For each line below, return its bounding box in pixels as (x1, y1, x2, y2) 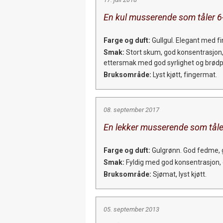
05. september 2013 (104, 205, 159, 213)
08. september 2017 (104, 106, 159, 113)
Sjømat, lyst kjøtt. (151, 170, 207, 178)
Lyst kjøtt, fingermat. (151, 70, 217, 79)
